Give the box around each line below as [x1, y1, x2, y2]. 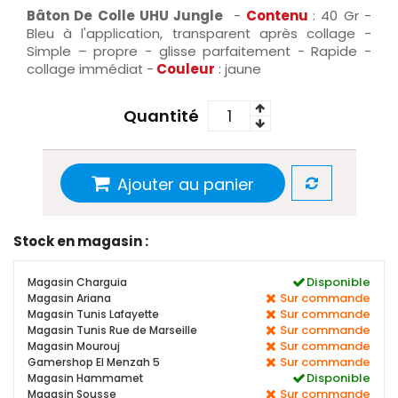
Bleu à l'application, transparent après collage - [27, 24, 371, 44]
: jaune [215, 60, 261, 79]
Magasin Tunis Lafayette [28, 306, 159, 322]
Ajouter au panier [116, 172, 254, 195]
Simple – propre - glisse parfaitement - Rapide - [27, 42, 371, 61]
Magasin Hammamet [28, 370, 143, 386]
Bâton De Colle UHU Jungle [27, 6, 228, 26]
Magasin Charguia [28, 275, 127, 291]
